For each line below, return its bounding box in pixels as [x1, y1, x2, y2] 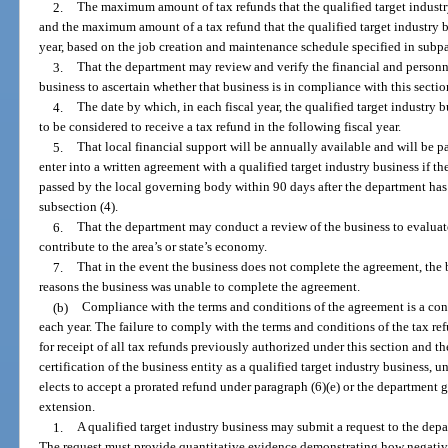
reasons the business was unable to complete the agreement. [39, 279, 361, 295]
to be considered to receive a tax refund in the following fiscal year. [39, 119, 402, 135]
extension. [39, 399, 96, 415]
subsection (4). [39, 199, 119, 215]
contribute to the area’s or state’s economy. [39, 239, 268, 255]
